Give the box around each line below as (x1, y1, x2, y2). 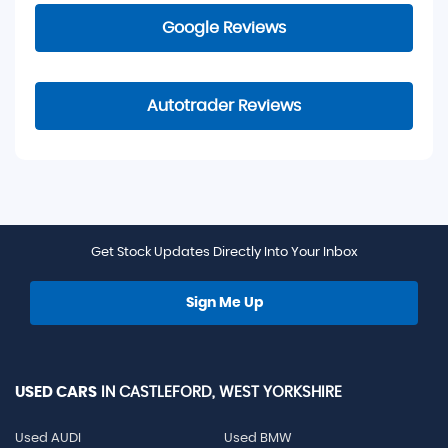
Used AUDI (15, 432, 81, 445)
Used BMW (223, 432, 292, 445)
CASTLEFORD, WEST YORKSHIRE (115, 385, 342, 400)
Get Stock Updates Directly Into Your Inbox (90, 246, 358, 259)
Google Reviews (162, 20, 286, 36)
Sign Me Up (185, 296, 263, 310)
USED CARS (15, 385, 97, 400)
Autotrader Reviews (147, 98, 301, 114)
